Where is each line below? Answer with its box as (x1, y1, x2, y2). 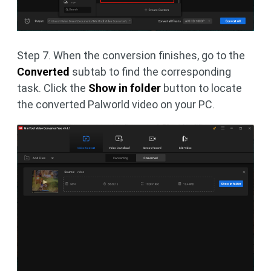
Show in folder (88, 81, 161, 94)
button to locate (161, 81, 242, 94)
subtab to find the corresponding (70, 65, 231, 78)
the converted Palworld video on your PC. (17, 97, 215, 111)
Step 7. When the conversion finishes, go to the (17, 48, 245, 62)
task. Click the (17, 81, 88, 94)
